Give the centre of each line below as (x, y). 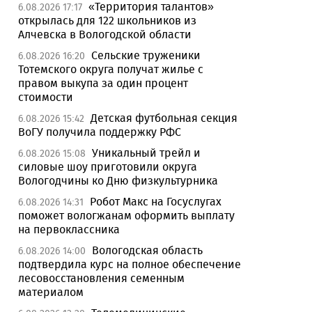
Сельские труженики (146, 55)
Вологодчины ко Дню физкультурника (118, 181)
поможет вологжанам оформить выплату (126, 216)
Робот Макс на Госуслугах (156, 202)
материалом (51, 292)
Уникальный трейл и (146, 153)
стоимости (46, 97)
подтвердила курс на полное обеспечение (130, 264)
